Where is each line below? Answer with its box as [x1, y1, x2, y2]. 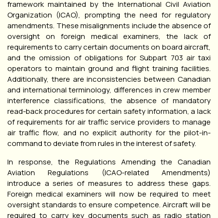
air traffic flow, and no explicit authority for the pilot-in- [7, 127, 211, 138]
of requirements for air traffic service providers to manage [7, 116, 211, 127]
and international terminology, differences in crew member [7, 84, 211, 95]
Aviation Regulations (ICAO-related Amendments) [7, 167, 211, 178]
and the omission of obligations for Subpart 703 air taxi [7, 52, 211, 63]
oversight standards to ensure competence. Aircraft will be [7, 199, 211, 210]
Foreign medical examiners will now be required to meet [7, 188, 211, 199]
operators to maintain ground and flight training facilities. [7, 63, 211, 73]
